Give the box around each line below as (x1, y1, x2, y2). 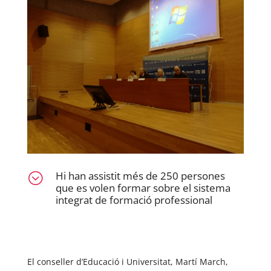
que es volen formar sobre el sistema (55, 181, 230, 195)
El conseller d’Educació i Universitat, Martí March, (27, 256, 228, 268)
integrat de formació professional (55, 193, 212, 207)
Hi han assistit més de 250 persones (55, 169, 225, 183)
